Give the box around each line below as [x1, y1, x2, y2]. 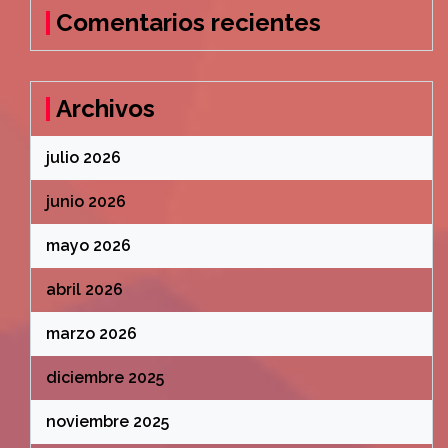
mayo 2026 [46, 236, 131, 255]
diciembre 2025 [46, 368, 164, 387]
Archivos [56, 94, 155, 123]
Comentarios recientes [56, 8, 321, 37]
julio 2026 [46, 148, 121, 167]
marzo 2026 [46, 324, 137, 343]
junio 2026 [46, 192, 126, 211]
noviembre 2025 [46, 412, 169, 431]
